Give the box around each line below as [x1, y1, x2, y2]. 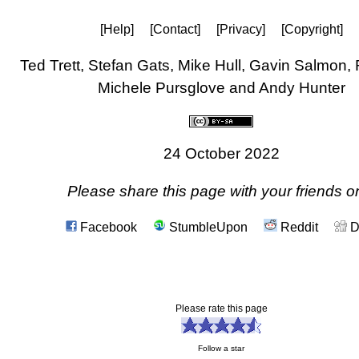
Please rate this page [181, 303, 268, 315]
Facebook [76, 220, 137, 235]
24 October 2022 [163, 144, 280, 162]
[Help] [99, 22, 134, 37]
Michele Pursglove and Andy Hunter [97, 79, 345, 97]
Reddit [276, 220, 318, 235]
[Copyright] [280, 22, 343, 37]
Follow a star [203, 344, 244, 353]
